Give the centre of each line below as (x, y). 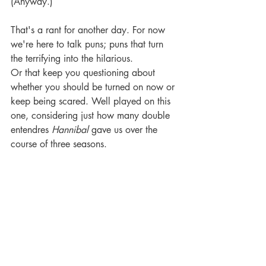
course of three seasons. (59, 144)
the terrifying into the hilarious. (73, 59)
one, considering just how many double (92, 116)
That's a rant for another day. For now (89, 30)
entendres (31, 130)
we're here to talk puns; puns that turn (88, 45)
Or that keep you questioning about (84, 73)
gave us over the (124, 130)
